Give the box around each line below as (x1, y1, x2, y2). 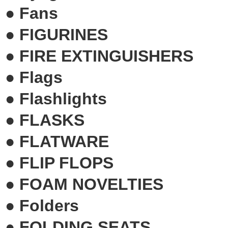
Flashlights (19, 89, 107, 108)
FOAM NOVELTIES (19, 175, 163, 193)
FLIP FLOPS (19, 153, 113, 172)
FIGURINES (19, 25, 108, 44)
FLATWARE (19, 132, 109, 151)
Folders (19, 196, 79, 215)
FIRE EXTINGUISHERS (19, 46, 193, 65)
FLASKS (19, 110, 84, 129)
